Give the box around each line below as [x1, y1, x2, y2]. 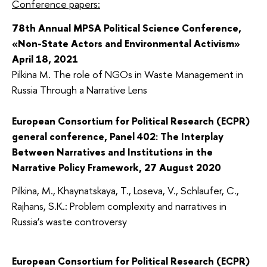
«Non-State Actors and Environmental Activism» [12, 36, 240, 50]
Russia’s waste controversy [12, 215, 127, 229]
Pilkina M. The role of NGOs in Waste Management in [12, 67, 243, 81]
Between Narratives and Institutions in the [12, 144, 213, 159]
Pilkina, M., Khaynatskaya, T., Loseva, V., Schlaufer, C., [12, 184, 239, 198]
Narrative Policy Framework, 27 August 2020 [12, 160, 221, 174]
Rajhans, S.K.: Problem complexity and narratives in [12, 199, 226, 213]
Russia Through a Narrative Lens [12, 82, 147, 97]
